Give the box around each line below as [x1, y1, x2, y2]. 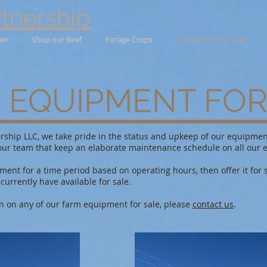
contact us [193, 198, 234, 210]
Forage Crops [105, 34, 153, 45]
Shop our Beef [32, 34, 82, 45]
